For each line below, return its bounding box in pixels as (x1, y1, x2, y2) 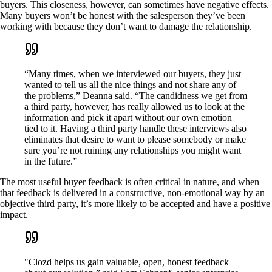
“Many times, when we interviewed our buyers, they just (24, 69, 241, 80)
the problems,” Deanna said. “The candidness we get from (24, 90, 247, 101)
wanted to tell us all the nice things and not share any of (24, 80, 236, 90)
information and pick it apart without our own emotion (24, 112, 232, 123)
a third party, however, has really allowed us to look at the (24, 101, 245, 112)
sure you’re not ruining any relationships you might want (24, 145, 241, 156)
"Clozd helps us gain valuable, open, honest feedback (24, 257, 229, 268)
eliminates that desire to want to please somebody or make (24, 134, 246, 145)
